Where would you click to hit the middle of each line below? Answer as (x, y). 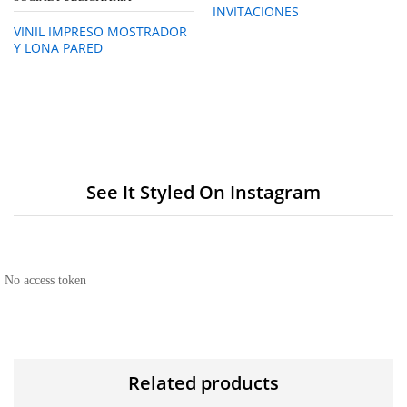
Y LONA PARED (58, 48)
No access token (45, 281)
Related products (203, 383)
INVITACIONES (256, 12)
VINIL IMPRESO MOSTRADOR (100, 32)
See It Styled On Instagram (203, 193)
